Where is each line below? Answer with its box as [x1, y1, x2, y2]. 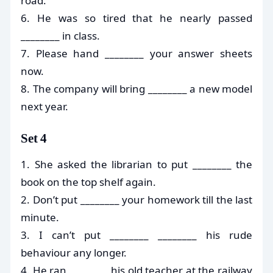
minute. [21, 210, 59, 224]
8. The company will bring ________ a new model [21, 81, 252, 96]
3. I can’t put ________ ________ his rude [21, 227, 252, 242]
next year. [21, 99, 68, 113]
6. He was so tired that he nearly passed [21, 10, 252, 25]
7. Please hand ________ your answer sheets [21, 46, 252, 60]
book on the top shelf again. [21, 174, 156, 189]
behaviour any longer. [21, 245, 127, 260]
